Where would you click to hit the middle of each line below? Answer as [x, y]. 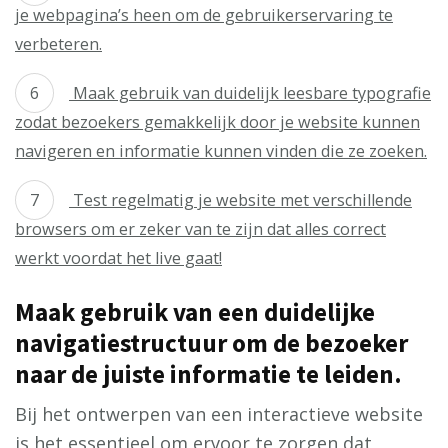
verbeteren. [58, 44]
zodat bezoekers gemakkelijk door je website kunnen [217, 122]
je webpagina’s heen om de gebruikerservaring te [204, 15]
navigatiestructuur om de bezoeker [211, 343]
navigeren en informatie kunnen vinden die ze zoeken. [221, 151]
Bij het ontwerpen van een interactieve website [219, 414]
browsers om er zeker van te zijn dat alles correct [200, 229]
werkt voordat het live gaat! [118, 258]
